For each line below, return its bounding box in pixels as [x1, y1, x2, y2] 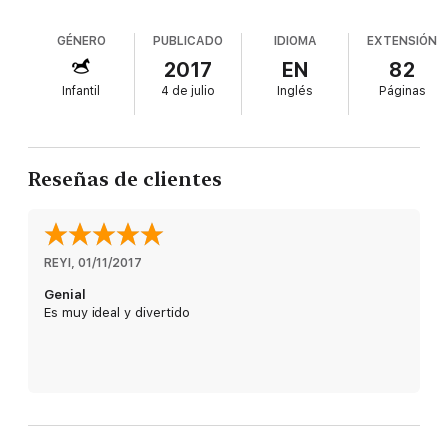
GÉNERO [56, 34, 106, 49]
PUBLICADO [153, 34, 224, 49]
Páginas [378, 84, 426, 99]
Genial [44, 287, 86, 303]
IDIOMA [273, 34, 317, 49]
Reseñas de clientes [28, 167, 222, 192]
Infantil [62, 84, 101, 99]
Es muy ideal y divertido [44, 305, 190, 321]
